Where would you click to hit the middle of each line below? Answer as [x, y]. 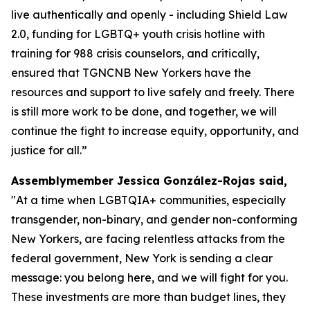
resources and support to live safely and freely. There [153, 92]
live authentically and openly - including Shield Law [149, 15]
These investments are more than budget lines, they [148, 297]
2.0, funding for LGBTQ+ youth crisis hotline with [138, 34]
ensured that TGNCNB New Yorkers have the [131, 73]
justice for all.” [49, 150]
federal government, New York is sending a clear [142, 258]
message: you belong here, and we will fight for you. [149, 277]
